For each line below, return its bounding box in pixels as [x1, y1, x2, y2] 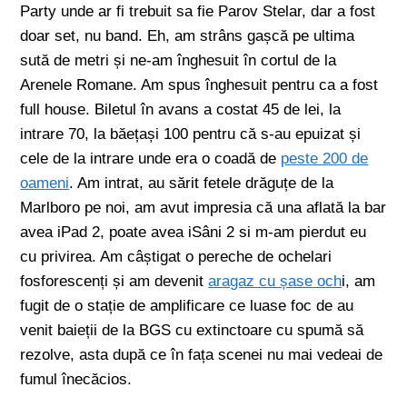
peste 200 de [281, 150, 369, 167]
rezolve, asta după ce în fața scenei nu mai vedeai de [20, 346, 383, 363]
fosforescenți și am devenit [20, 273, 209, 290]
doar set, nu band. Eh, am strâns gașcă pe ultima [20, 27, 355, 45]
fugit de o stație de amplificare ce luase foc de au [20, 297, 354, 314]
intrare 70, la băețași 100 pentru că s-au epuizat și [20, 125, 362, 143]
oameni [20, 174, 70, 192]
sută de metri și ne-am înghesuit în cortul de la [20, 52, 337, 69]
